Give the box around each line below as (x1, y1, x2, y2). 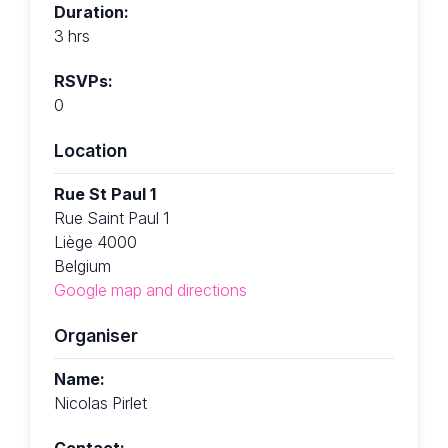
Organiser (54, 324, 138, 346)
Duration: (54, 2, 129, 23)
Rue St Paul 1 (54, 184, 156, 205)
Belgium (54, 256, 111, 277)
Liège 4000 (54, 232, 137, 253)
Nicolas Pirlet (54, 392, 147, 413)
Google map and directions (54, 280, 247, 301)
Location (54, 140, 127, 162)
